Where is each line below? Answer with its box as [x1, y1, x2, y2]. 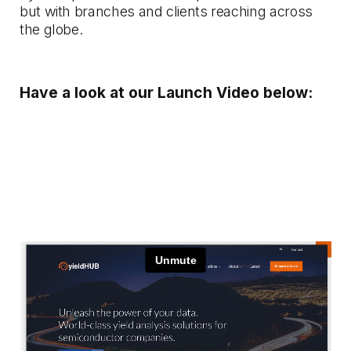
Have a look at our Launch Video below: [20, 83, 313, 102]
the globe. [20, 21, 83, 38]
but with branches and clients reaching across [20, 3, 313, 20]
